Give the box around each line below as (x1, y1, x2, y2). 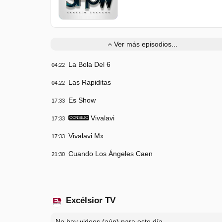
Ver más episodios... (111, 40, 177, 48)
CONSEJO (69, 115, 88, 120)
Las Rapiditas (68, 78, 111, 86)
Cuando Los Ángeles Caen (68, 149, 153, 158)
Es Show (68, 96, 96, 104)
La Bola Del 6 (68, 60, 111, 68)
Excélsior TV (66, 195, 115, 205)
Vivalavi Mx (68, 131, 104, 140)
